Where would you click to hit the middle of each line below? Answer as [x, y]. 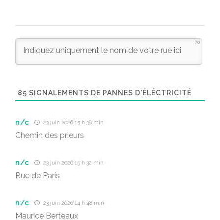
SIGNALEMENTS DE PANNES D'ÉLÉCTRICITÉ [109, 93]
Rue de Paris [38, 176]
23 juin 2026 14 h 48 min [73, 203]
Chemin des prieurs [50, 135]
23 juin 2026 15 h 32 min [73, 163]
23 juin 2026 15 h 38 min [73, 123]
